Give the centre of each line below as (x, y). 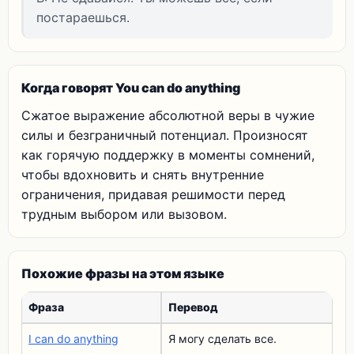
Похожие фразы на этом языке (123, 273)
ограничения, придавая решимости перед (153, 194)
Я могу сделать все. (222, 339)
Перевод (193, 307)
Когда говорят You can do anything (131, 88)
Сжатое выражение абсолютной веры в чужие (168, 115)
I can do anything (73, 339)
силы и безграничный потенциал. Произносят (165, 135)
